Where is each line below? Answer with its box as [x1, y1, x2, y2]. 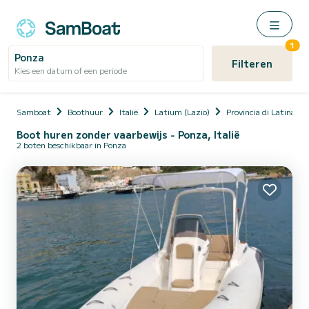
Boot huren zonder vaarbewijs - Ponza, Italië [17, 128, 240, 141]
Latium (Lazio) [154, 106, 210, 117]
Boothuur [68, 106, 103, 117]
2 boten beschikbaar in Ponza [17, 139, 126, 150]
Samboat [17, 106, 51, 117]
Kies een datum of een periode [14, 64, 127, 76]
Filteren [231, 57, 272, 70]
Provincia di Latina [226, 106, 295, 117]
